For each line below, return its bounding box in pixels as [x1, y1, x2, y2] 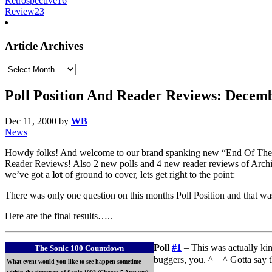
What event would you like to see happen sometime [7, 258, 141, 265]
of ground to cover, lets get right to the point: [63, 169, 235, 180]
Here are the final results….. [5, 211, 112, 222]
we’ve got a [5, 169, 52, 180]
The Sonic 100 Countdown [35, 243, 124, 253]
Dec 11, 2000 [5, 116, 56, 127]
